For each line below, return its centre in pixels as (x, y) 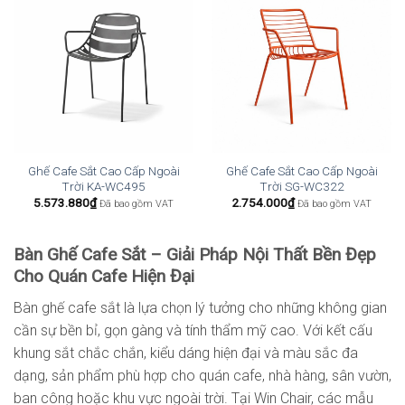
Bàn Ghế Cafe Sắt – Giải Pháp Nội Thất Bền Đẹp (195, 254)
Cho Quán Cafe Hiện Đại (104, 276)
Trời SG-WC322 (301, 186)
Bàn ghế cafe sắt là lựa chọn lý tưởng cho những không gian (200, 307)
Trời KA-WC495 (104, 186)
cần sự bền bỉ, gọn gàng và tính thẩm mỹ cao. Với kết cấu (193, 330)
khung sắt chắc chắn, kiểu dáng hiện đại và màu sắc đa (186, 353)
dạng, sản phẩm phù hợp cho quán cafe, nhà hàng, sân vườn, (202, 375)
